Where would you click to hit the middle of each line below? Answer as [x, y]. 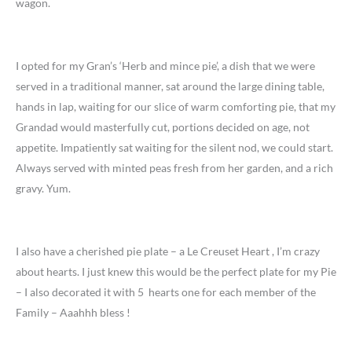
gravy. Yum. [43, 189]
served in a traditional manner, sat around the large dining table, [170, 86]
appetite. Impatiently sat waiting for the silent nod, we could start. [174, 148]
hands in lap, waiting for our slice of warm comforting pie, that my [176, 107]
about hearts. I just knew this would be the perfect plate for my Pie [176, 272]
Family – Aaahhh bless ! [73, 313]
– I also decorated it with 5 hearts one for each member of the [166, 292]
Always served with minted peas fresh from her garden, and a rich [174, 168]
